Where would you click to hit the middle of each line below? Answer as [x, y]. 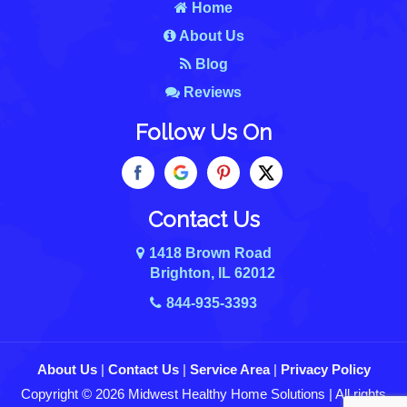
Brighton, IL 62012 [213, 273]
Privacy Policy [325, 369]
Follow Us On [203, 132]
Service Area [229, 369]
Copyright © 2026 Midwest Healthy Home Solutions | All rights [203, 393]
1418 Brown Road [210, 253]
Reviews [211, 92]
